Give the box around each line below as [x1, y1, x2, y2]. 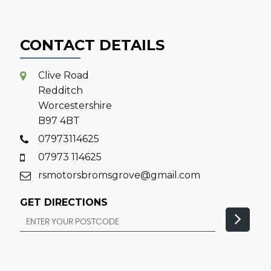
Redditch [38, 85, 83, 96]
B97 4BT [38, 115, 80, 126]
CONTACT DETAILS [19, 36, 165, 54]
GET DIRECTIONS [19, 197, 108, 208]
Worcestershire [38, 100, 112, 111]
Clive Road [38, 70, 89, 81]
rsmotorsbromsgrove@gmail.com [38, 169, 200, 181]
